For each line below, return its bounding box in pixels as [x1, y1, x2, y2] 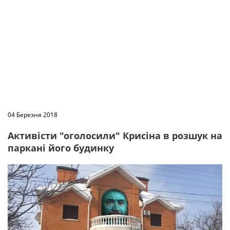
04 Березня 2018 [8, 110, 57, 119]
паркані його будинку [8, 142, 114, 154]
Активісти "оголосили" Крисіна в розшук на [8, 129, 222, 142]
